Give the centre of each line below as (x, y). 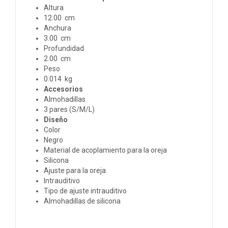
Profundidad (64, 48)
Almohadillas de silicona (82, 201)
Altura (54, 7)
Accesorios (63, 89)
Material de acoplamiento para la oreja (105, 150)
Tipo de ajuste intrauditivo (85, 191)
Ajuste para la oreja (75, 170)
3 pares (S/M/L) (69, 109)
